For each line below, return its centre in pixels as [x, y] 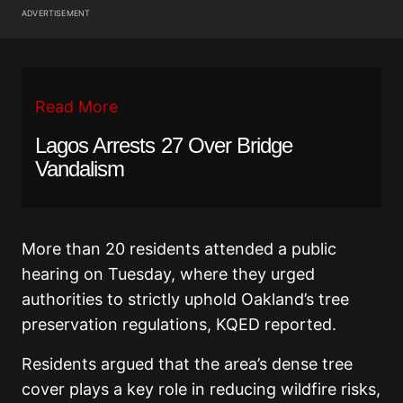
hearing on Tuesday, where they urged [168, 274]
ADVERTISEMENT [56, 13]
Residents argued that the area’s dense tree [187, 364]
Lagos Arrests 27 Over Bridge [164, 146]
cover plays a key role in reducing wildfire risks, [201, 390]
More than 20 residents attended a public [179, 249]
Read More [76, 107]
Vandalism [80, 169]
